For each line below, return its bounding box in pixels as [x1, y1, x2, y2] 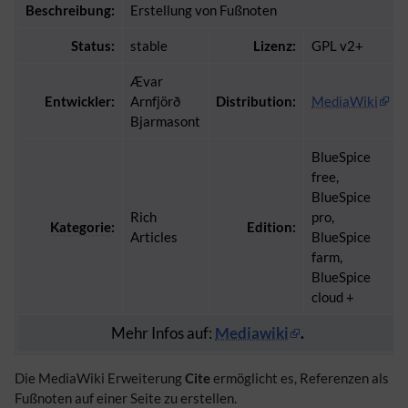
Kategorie [50, 219, 111, 236]
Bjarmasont [130, 113, 200, 130]
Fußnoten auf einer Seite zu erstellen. [15, 389, 237, 406]
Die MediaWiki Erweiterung [15, 369, 185, 386]
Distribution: [216, 93, 296, 110]
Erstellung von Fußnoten [130, 2, 277, 19]
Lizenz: [253, 37, 296, 55]
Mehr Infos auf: [111, 324, 215, 343]
